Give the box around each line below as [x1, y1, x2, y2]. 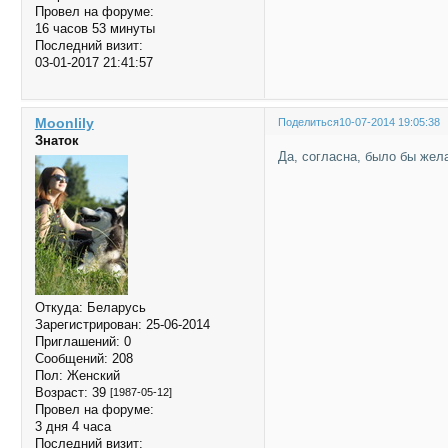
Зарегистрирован [34, 316, 138, 332]
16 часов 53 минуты [34, 21, 155, 37]
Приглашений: [34, 333, 120, 349]
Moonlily [34, 115, 94, 132]
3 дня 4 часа [34, 418, 111, 434]
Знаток [34, 133, 79, 149]
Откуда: [34, 299, 83, 315]
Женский [62, 367, 120, 383]
